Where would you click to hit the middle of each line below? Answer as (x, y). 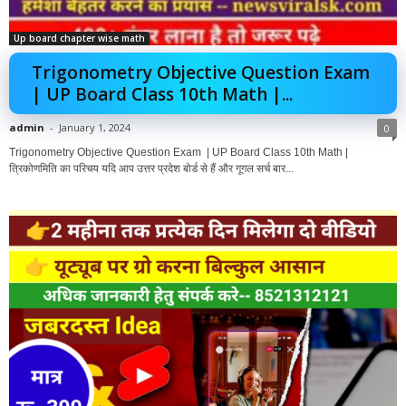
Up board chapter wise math (79, 38)
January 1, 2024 (95, 127)
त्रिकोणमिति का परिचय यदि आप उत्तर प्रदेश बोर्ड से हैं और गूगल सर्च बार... (151, 168)
